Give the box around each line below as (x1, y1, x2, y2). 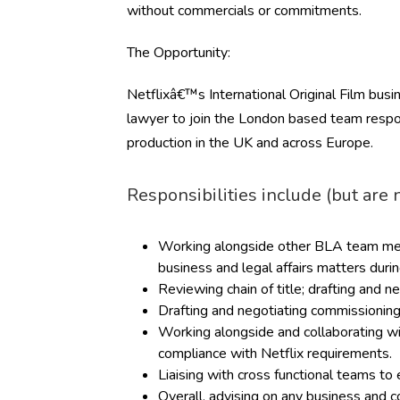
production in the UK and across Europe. (127, 133, 377, 153)
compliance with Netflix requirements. (158, 344, 392, 363)
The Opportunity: (127, 43, 230, 62)
